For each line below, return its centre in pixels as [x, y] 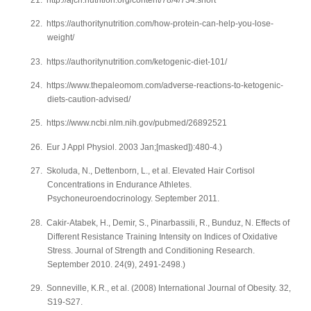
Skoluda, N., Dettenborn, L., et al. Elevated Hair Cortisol [151, 171]
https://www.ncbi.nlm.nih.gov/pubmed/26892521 [137, 123]
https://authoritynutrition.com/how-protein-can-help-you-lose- [160, 24]
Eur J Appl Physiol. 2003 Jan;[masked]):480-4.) [134, 147]
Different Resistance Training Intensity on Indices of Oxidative [162, 236]
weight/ [61, 38]
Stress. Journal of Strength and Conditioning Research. [151, 250]
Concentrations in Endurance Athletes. [119, 185]
